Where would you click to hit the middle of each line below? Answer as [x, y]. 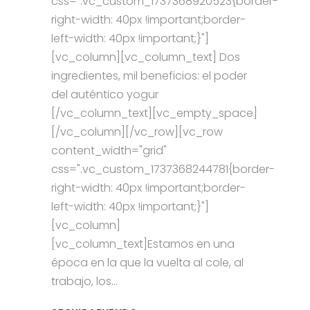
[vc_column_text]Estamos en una [143, 244]
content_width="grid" [109, 151]
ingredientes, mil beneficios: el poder [149, 76]
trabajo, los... [84, 282]
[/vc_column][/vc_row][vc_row [137, 132]
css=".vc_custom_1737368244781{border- [163, 170]
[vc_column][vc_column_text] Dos [146, 57]
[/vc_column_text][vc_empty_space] [154, 113]
